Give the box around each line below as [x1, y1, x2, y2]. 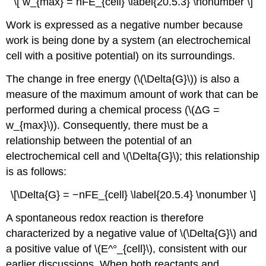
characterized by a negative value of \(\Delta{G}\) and [6, 227, 258, 239]
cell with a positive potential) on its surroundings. [6, 50, 236, 62]
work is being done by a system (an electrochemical [6, 34, 251, 47]
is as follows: [6, 165, 67, 178]
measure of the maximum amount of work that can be [6, 88, 259, 100]
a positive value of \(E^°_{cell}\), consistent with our [6, 242, 248, 255]
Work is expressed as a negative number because [6, 19, 243, 31]
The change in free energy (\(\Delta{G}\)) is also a [6, 72, 240, 85]
